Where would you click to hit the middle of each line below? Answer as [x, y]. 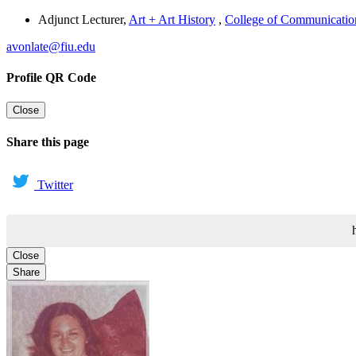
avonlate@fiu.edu [51, 46]
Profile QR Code [51, 77]
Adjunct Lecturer [81, 19]
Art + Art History [172, 19]
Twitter [55, 184]
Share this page [48, 142]
